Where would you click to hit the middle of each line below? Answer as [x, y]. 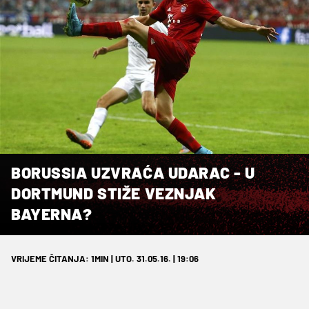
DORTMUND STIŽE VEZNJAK [114, 193]
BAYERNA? [52, 213]
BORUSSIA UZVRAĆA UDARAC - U [133, 172]
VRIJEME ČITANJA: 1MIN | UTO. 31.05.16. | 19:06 [105, 258]
